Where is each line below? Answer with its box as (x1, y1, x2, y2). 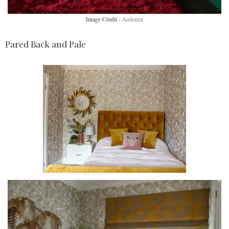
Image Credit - (86, 15, 122, 23)
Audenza (122, 15, 143, 23)
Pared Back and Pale (5, 38, 86, 50)
